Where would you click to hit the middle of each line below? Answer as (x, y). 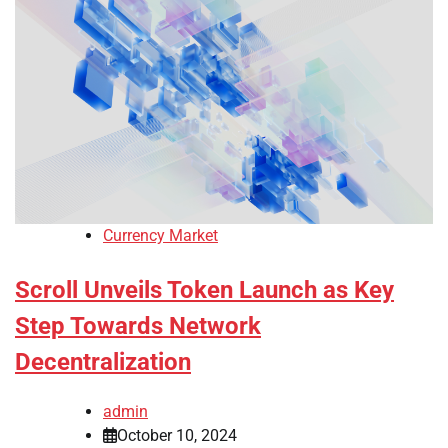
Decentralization (103, 362)
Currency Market (160, 236)
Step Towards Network (138, 326)
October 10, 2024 (177, 435)
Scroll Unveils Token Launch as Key (204, 290)
